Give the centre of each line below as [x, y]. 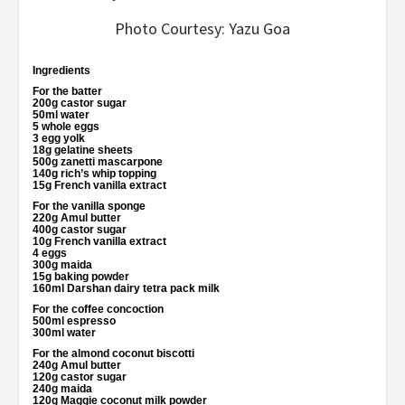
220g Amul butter [77, 218]
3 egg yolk [59, 139]
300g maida [62, 265]
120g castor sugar [80, 377]
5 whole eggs [66, 127]
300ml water [64, 333]
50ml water [61, 115]
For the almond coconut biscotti [113, 354]
